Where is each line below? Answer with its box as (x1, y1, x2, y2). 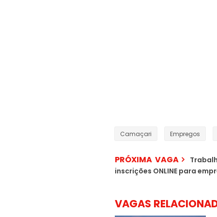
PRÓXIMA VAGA (115, 154, 179, 166)
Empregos (170, 130, 200, 139)
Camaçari (120, 130, 152, 139)
